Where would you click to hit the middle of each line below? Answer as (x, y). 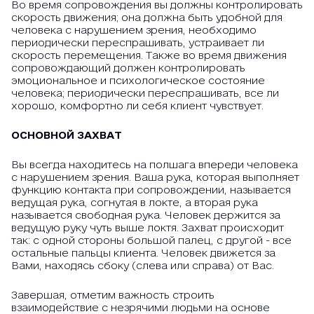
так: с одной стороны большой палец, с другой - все (151, 240)
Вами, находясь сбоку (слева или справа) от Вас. (143, 265)
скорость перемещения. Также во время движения (149, 55)
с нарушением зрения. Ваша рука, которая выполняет (155, 177)
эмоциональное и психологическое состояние (138, 80)
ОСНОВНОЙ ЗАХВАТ (67, 135)
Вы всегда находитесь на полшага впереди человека (155, 164)
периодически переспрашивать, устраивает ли (138, 42)
